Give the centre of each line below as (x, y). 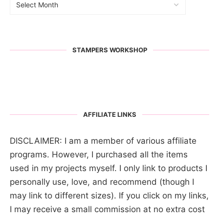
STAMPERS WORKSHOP (109, 50)
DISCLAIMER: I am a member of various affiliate (103, 141)
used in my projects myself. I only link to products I (109, 168)
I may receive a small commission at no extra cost (107, 209)
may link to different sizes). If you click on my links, (109, 195)
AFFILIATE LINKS (109, 114)
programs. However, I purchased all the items (99, 154)
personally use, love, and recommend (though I (102, 182)
